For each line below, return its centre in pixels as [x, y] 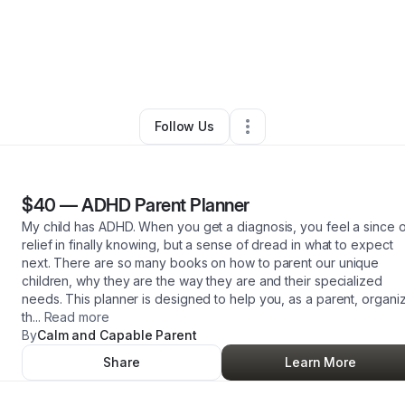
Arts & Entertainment [137, 108]
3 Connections [347, 108]
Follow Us [184, 126]
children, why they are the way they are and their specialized [202, 281]
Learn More [320, 362]
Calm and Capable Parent [117, 335]
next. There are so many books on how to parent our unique [201, 263]
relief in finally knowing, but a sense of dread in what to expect [207, 245]
